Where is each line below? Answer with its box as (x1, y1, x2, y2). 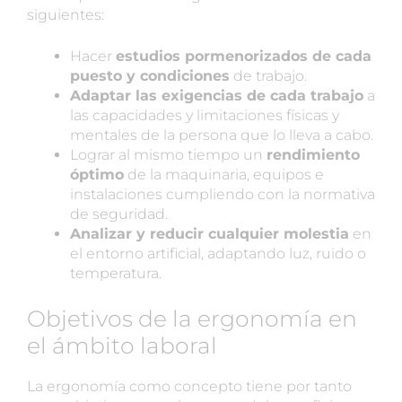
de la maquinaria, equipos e (124, 165, 324, 183)
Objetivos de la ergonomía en (27, 304, 357, 332)
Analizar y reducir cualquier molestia (70, 224, 349, 242)
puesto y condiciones (70, 66, 230, 84)
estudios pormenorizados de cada (116, 47, 371, 65)
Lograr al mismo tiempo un (70, 145, 267, 163)
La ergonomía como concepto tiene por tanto (27, 377, 352, 395)
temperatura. (70, 264, 162, 282)
